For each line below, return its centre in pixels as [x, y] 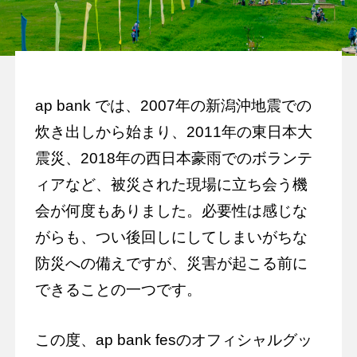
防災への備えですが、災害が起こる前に [171, 264]
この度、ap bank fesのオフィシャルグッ [173, 340]
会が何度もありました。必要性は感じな [171, 211]
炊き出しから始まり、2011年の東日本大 [173, 132]
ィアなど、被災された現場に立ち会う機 [171, 185]
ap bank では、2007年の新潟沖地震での [173, 106]
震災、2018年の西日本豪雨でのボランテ [173, 159]
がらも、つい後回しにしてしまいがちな [171, 237]
